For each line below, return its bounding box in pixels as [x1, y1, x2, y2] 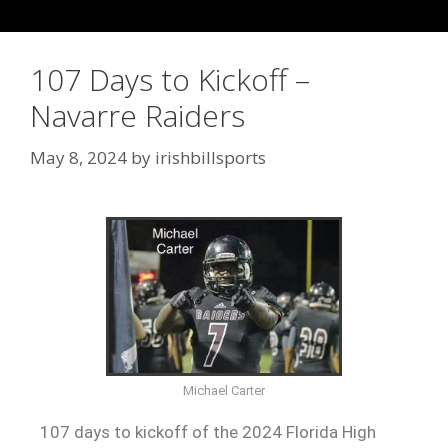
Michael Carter [183, 382, 265, 398]
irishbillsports [155, 145, 266, 169]
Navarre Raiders [30, 95, 245, 136]
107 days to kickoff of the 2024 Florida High [40, 421, 376, 442]
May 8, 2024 [30, 145, 127, 169]
